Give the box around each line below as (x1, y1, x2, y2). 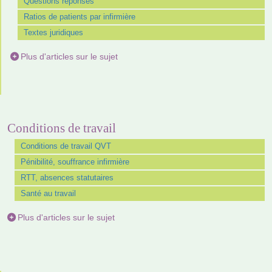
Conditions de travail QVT (21, 141, 111, 151)
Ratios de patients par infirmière (24, 12, 135, 21)
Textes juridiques (24, 27, 83, 37)
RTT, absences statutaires (21, 172, 114, 182)
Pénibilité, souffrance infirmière (21, 157, 129, 166)
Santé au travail (21, 188, 76, 198)
